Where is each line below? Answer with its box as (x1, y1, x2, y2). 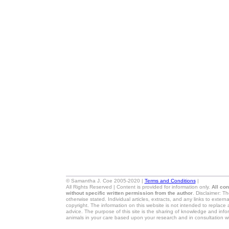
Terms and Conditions (144, 178, 196, 184)
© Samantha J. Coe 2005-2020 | (65, 178, 145, 184)
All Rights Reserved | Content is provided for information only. (65, 184, 212, 190)
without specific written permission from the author (65, 190, 193, 196)
